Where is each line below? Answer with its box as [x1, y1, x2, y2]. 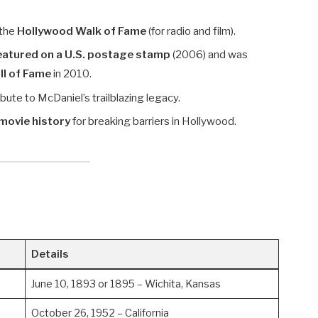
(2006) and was [170, 48, 248, 62]
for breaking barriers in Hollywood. [70, 115, 237, 128]
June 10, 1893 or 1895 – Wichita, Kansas [31, 278, 221, 291]
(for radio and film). [146, 24, 236, 38]
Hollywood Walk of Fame [17, 24, 147, 38]
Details [31, 248, 68, 261]
